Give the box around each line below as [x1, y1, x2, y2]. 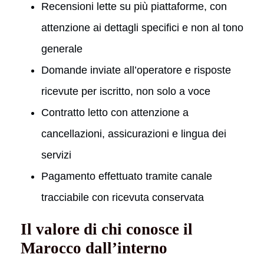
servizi [41, 148, 71, 161]
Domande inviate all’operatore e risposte [41, 64, 231, 76]
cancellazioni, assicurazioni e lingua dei [41, 127, 226, 140]
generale [41, 42, 82, 55]
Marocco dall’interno [21, 239, 167, 257]
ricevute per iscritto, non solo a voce [41, 85, 210, 97]
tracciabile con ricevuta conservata [41, 191, 204, 203]
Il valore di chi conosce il [21, 220, 193, 238]
